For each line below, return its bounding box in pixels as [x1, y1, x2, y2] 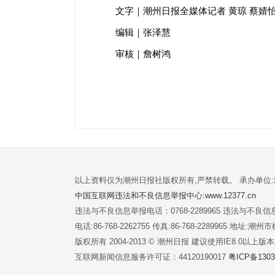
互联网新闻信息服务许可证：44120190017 [75, 252, 228, 261]
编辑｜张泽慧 [115, 27, 171, 37]
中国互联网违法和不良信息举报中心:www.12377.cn [75, 190, 256, 200]
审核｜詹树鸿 [115, 48, 171, 59]
